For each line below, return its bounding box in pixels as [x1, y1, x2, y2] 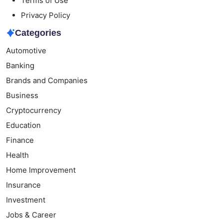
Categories [14, 27, 61, 38]
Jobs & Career [6, 210, 56, 220]
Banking [6, 60, 34, 70]
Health [6, 150, 29, 160]
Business [6, 90, 38, 100]
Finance [6, 135, 34, 145]
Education [6, 120, 41, 130]
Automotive [6, 45, 46, 55]
